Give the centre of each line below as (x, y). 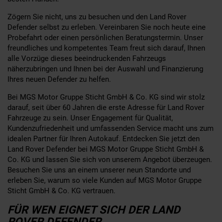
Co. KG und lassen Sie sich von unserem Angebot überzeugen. (110, 159)
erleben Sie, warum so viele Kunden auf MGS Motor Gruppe (105, 180)
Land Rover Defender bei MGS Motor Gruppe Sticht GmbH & (106, 149)
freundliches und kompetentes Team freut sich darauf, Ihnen (106, 48)
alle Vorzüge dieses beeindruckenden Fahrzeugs (87, 58)
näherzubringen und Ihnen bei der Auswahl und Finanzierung (105, 69)
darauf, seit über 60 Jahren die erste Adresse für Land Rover (106, 107)
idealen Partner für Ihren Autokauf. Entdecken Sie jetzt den (104, 139)
